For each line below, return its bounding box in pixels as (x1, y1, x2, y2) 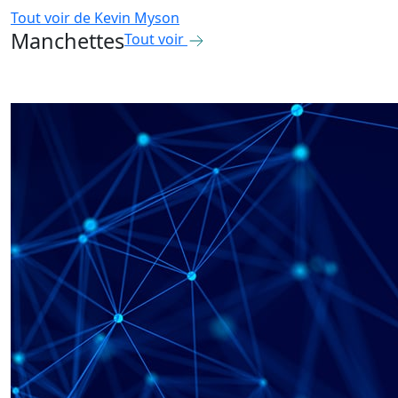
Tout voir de (11, 8, 91, 28)
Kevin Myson (94, 8, 179, 28)
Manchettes (11, 27, 124, 56)
